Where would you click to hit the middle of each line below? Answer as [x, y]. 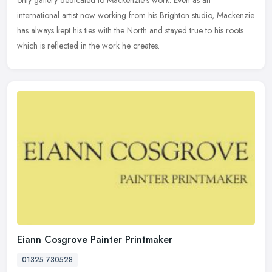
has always [36, 31]
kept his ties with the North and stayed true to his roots [150, 31]
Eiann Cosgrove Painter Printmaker [95, 239]
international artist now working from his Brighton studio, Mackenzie [136, 15]
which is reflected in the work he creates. [88, 46]
